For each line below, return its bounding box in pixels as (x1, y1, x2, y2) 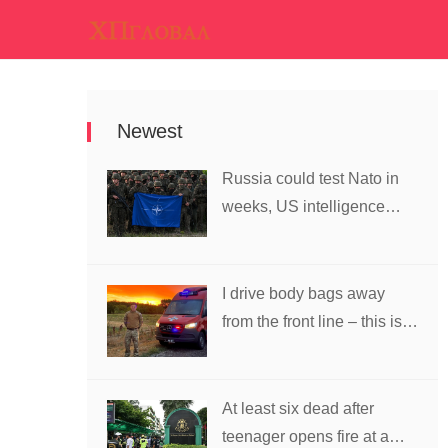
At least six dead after (222, 400, 374, 417)
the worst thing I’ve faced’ (222, 341, 401, 358)
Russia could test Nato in (222, 170, 399, 187)
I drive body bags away (222, 285, 385, 302)
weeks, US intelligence (222, 198, 385, 215)
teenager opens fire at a (222, 428, 389, 445)
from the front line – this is (222, 313, 402, 330)
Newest (117, 120, 183, 142)
